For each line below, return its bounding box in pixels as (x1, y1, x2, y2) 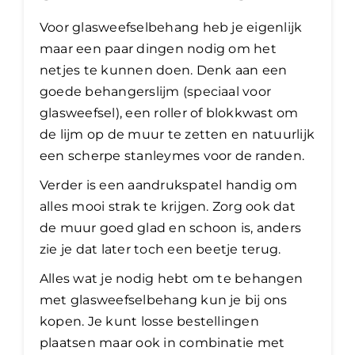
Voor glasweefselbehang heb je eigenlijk (40, 19, 303, 35)
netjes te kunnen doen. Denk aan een (40, 62, 288, 78)
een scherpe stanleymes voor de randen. (40, 147, 305, 163)
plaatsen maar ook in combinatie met (40, 334, 285, 350)
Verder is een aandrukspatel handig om (40, 177, 297, 193)
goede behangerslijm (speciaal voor (40, 83, 272, 99)
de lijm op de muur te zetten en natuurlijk (40, 126, 315, 142)
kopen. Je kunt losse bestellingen (40, 313, 259, 329)
